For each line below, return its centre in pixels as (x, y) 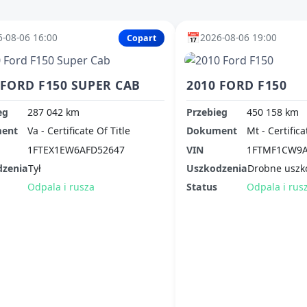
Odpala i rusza (61, 187)
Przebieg (207, 112)
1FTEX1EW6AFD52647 (76, 149)
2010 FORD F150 (237, 85)
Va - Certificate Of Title (79, 131)
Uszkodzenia (217, 169)
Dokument (212, 131)
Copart (142, 38)
